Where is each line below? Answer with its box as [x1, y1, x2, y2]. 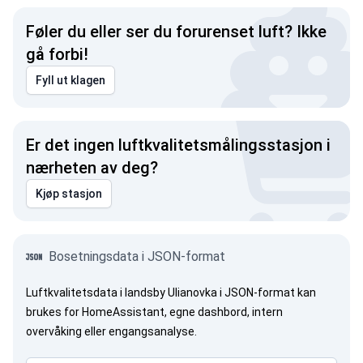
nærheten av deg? [26, 158, 158, 177]
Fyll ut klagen [36, 74, 105, 87]
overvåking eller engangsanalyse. [26, 325, 197, 338]
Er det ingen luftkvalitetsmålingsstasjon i [26, 135, 331, 155]
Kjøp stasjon [36, 187, 102, 200]
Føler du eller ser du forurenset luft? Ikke [26, 22, 327, 41]
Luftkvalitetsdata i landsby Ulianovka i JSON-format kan [26, 286, 316, 299]
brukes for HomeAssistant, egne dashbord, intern [26, 305, 283, 318]
